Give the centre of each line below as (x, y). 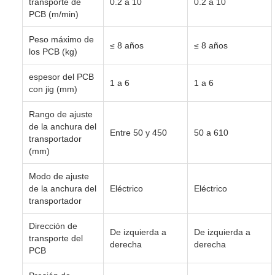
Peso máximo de (61, 39)
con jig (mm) (53, 89)
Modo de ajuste (59, 176)
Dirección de (53, 226)
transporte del (56, 238)
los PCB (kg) (53, 51)
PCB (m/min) (54, 14)
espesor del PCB (61, 76)
